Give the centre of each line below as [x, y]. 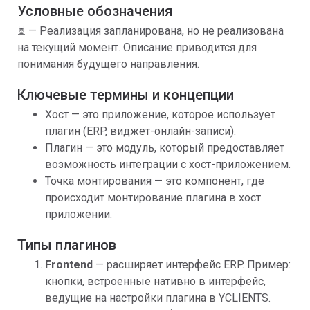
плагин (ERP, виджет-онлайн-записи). [140, 131]
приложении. [79, 214]
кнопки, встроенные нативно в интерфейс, [155, 281]
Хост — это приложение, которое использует [160, 115]
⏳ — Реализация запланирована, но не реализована [151, 31]
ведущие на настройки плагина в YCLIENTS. [158, 298]
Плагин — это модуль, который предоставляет [165, 148]
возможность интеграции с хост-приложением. [168, 164]
